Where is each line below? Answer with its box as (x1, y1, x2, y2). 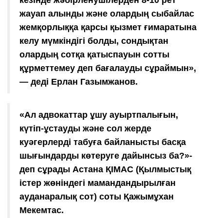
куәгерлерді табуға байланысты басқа (19, 137, 186, 147)
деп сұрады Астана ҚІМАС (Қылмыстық (19, 164, 191, 174)
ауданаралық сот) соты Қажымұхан (19, 191, 174, 201)
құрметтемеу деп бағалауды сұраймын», (19, 63, 196, 73)
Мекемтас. (19, 205, 64, 215)
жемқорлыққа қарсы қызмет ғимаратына (19, 22, 197, 32)
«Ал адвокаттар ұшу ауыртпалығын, (19, 109, 178, 120)
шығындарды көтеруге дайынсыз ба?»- (19, 150, 192, 161)
